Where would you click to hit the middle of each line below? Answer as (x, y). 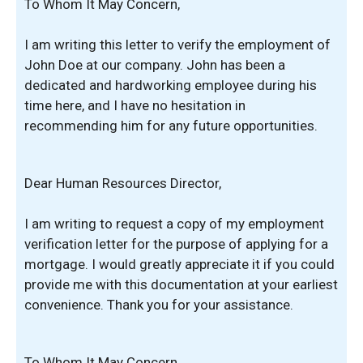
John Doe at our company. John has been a (155, 65)
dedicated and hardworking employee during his (171, 85)
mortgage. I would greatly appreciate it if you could (179, 264)
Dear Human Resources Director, (123, 183)
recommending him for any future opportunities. (171, 126)
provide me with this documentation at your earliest (181, 284)
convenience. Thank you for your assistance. (159, 305)
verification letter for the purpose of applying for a (176, 244)
